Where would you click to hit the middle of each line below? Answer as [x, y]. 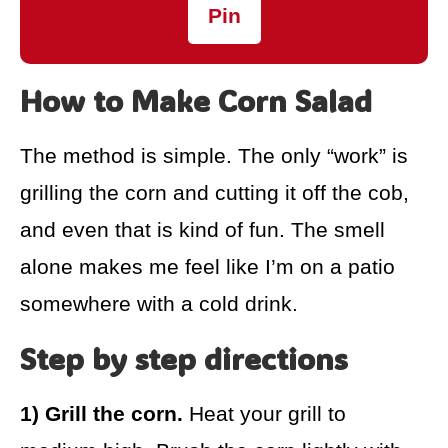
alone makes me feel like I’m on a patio [207, 267]
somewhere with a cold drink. [159, 304]
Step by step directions [184, 359]
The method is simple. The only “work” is [214, 156]
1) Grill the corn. [101, 414]
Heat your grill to [264, 414]
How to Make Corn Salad [196, 101]
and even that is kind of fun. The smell [202, 230]
